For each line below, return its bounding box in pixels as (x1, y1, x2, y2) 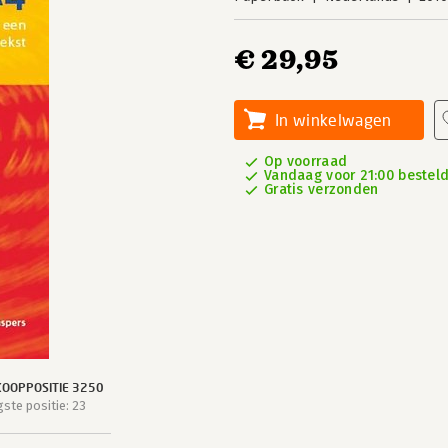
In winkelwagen (275, 110, 392, 129)
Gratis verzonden (264, 181, 379, 198)
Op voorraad (264, 153, 348, 170)
